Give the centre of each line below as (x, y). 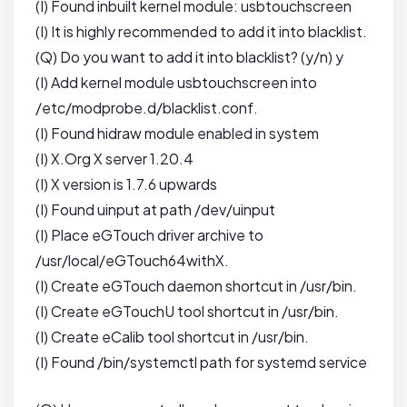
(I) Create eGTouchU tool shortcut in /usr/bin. (187, 312)
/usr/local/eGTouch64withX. (132, 261)
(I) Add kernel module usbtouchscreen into (176, 83)
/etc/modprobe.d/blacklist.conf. (147, 108)
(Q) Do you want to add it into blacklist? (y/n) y (189, 57)
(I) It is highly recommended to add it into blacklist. (201, 32)
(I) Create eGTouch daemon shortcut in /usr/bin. (196, 286)
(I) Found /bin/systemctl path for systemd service (201, 362)
